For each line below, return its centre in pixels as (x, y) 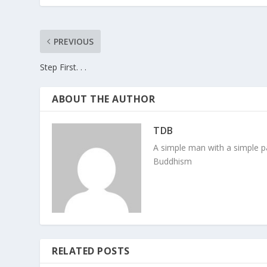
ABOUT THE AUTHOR (104, 99)
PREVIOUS (74, 41)
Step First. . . (63, 67)
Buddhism (173, 161)
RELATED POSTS (91, 251)
